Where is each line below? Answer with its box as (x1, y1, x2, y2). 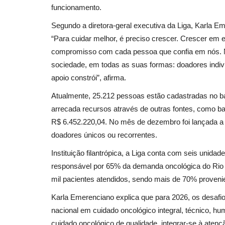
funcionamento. (51, 3, 101, 12)
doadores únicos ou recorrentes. (51, 130, 157, 139)
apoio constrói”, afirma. (51, 73, 126, 82)
